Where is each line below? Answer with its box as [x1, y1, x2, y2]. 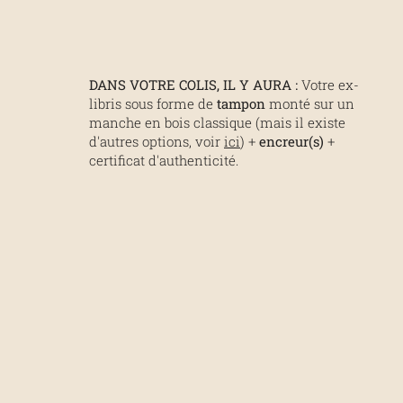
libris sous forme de [89, 94, 217, 112]
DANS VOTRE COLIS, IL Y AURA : [89, 75, 298, 94]
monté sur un [269, 94, 354, 112]
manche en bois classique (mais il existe [89, 112, 345, 131]
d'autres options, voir [89, 131, 224, 150]
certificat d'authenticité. [89, 150, 238, 169]
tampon [217, 94, 269, 112]
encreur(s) [259, 131, 324, 150]
